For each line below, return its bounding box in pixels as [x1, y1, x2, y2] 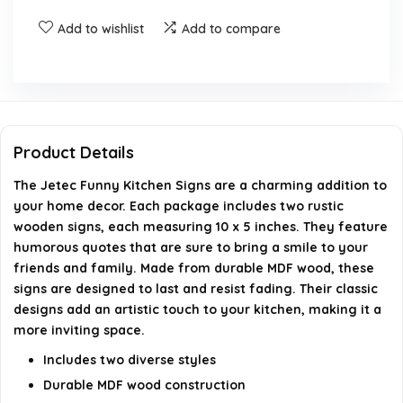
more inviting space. [13, 322, 145, 338]
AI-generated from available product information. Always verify [31, 164, 354, 176]
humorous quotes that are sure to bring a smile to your [13, 239, 368, 255]
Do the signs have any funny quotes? [31, 20, 255, 36]
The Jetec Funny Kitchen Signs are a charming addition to [13, 177, 387, 193]
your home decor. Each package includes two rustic [13, 198, 344, 214]
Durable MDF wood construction [43, 377, 246, 393]
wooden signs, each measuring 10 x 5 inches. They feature [13, 219, 388, 235]
